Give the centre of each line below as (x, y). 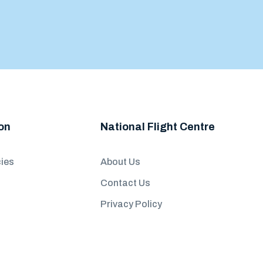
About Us (121, 162)
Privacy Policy (131, 204)
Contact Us (126, 183)
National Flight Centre (158, 127)
